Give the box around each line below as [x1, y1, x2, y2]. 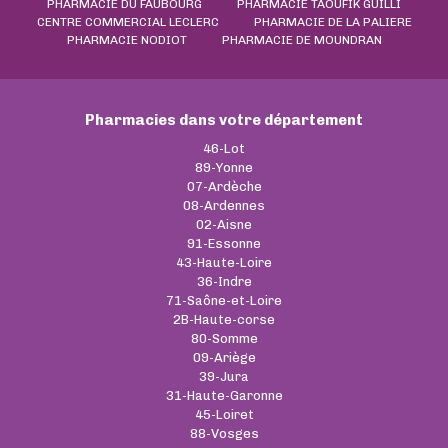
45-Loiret [194, 407, 254, 423]
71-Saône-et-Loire [166, 293, 282, 309]
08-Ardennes [183, 198, 265, 214]
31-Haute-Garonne [165, 388, 283, 404]
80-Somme [190, 331, 258, 347]
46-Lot [203, 141, 245, 157]
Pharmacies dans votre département [85, 111, 363, 130]
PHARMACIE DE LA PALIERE [253, 15, 412, 30]
